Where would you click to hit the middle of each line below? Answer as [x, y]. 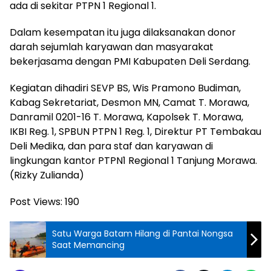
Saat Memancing [88, 245]
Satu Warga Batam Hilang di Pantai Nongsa [142, 234]
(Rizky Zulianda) [47, 175]
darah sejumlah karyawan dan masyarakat [112, 47]
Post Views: [36, 202]
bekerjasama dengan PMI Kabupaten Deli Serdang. [130, 62]
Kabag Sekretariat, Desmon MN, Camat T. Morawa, [129, 103]
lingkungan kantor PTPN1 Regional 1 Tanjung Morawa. [133, 161]
